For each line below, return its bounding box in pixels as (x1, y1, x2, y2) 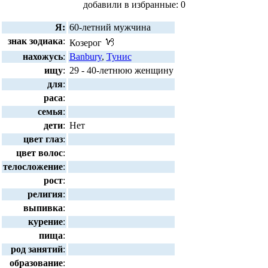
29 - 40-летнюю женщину (69, 65, 173, 75)
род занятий (11, 243, 63, 254)
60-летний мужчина (69, 22, 151, 32)
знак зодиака (8, 35, 63, 46)
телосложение (3, 161, 63, 172)
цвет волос (16, 147, 63, 158)
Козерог (69, 37, 104, 48)
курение (28, 216, 63, 227)
